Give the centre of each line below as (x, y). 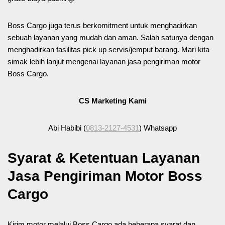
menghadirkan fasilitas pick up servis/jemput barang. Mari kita (108, 50)
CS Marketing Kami (113, 101)
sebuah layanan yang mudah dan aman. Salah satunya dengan (110, 38)
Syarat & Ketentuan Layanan (104, 158)
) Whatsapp (158, 128)
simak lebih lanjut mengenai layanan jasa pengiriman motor (104, 62)
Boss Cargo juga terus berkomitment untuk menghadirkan (102, 26)
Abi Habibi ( (67, 128)
